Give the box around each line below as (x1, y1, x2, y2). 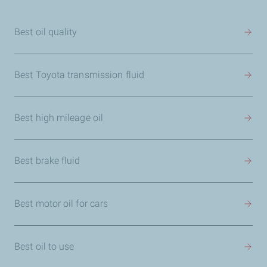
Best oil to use (14, 241, 74, 252)
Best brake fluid (14, 155, 80, 166)
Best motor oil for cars (14, 198, 108, 209)
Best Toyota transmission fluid (14, 69, 144, 80)
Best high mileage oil (14, 112, 104, 123)
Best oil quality (14, 26, 77, 38)
